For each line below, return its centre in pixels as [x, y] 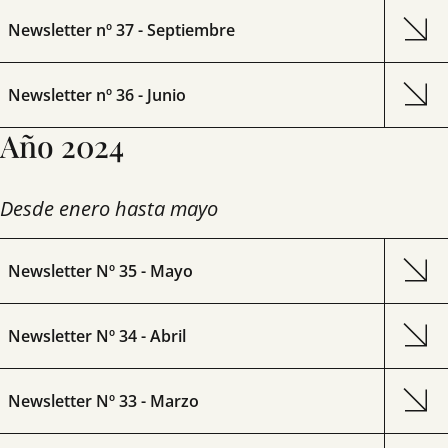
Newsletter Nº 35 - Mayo [100, 271]
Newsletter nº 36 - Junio [97, 95]
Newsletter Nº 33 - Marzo [103, 401]
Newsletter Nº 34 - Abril [97, 336]
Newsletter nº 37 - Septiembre [121, 30]
